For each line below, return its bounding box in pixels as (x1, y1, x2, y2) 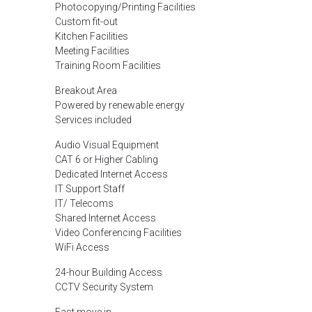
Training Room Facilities (55, 60, 161, 71)
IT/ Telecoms (55, 198, 114, 209)
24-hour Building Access (55, 267, 162, 278)
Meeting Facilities (55, 45, 130, 56)
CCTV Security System (55, 281, 153, 292)
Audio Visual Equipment (55, 139, 159, 150)
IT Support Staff (55, 183, 125, 194)
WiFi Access (55, 242, 109, 253)
